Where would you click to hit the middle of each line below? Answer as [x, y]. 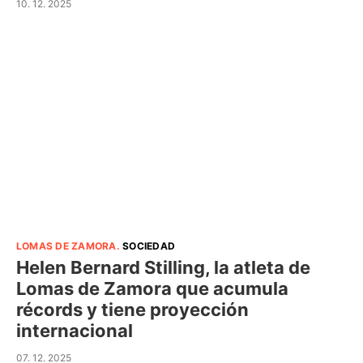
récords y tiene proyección [132, 309]
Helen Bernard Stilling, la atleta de [163, 267]
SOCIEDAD [149, 246]
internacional [75, 330]
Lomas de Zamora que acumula [152, 288]
